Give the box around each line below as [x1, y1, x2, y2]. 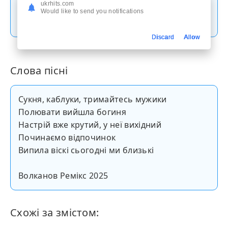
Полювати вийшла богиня [18, 106, 127, 118]
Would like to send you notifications [41, 7, 144, 15]
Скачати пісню [84, 10, 144, 21]
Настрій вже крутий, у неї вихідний [18, 119, 161, 130]
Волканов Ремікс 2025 [18, 170, 108, 181]
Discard [152, 33, 175, 41]
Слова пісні [10, 64, 68, 77]
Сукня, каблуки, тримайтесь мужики [18, 94, 167, 105]
